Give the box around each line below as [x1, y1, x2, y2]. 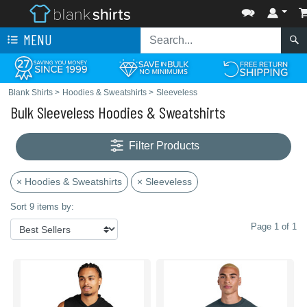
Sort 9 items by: [10, 201, 74, 212]
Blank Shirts [8, 88, 53, 97]
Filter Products [129, 140, 200, 152]
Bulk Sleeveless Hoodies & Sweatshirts [10, 102, 225, 122]
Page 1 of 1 [251, 221, 297, 232]
